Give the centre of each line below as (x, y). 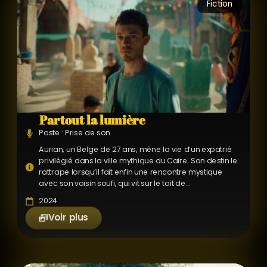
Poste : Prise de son (75, 133)
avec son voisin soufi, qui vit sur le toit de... (115, 184)
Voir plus (68, 218)
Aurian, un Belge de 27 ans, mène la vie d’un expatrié (136, 150)
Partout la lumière (92, 120)
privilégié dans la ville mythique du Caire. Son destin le (138, 161)
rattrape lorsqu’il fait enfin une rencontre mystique (131, 173)
